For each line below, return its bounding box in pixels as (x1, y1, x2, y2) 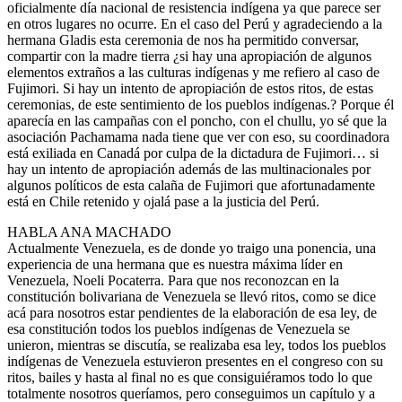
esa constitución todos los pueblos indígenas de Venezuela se (7, 321, 350, 337)
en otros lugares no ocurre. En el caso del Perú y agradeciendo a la (7, 16, 382, 32)
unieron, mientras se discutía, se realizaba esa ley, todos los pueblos (7, 337, 386, 354)
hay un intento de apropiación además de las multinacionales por (7, 162, 371, 178)
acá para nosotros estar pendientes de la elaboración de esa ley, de (7, 305, 377, 321)
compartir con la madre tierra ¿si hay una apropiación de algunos (7, 48, 371, 65)
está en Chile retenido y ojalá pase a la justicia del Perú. (7, 194, 319, 210)
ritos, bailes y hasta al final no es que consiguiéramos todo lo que (7, 370, 372, 386)
